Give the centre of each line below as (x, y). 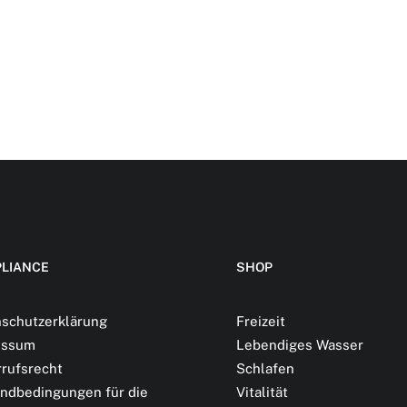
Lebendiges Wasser (300, 345)
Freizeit (261, 321)
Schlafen (265, 368)
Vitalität (262, 392)
